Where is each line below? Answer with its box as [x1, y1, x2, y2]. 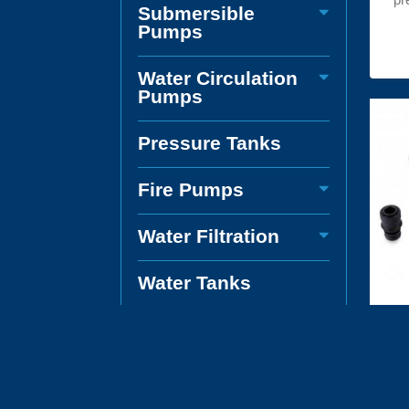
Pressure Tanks [138, 132, 281, 154]
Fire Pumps [138, 179, 244, 201]
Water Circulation [138, 68, 298, 89]
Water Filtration [138, 225, 279, 247]
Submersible [138, 3, 255, 25]
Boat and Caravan [138, 319, 303, 341]
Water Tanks [138, 272, 251, 294]
